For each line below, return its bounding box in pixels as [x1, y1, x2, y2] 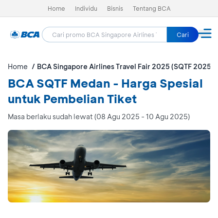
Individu [74, 4, 97, 12]
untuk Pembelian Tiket [8, 91, 137, 106]
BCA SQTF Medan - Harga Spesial [8, 75, 203, 91]
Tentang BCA [132, 4, 171, 12]
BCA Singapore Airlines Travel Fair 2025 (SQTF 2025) [37, 62, 214, 71]
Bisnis [107, 4, 123, 12]
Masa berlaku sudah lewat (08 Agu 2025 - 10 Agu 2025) [8, 112, 190, 121]
